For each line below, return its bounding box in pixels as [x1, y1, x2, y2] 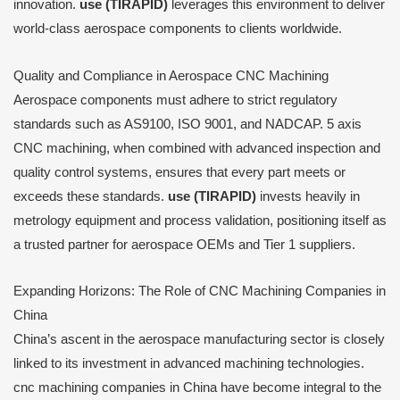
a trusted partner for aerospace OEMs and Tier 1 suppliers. [13, 237, 355, 252]
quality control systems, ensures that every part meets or [13, 164, 346, 179]
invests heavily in [256, 188, 360, 204]
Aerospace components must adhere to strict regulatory [13, 92, 337, 107]
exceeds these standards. [13, 188, 168, 204]
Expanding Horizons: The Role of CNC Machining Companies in [13, 284, 386, 299]
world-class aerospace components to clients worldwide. [13, 21, 342, 37]
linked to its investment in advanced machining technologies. [13, 356, 364, 371]
